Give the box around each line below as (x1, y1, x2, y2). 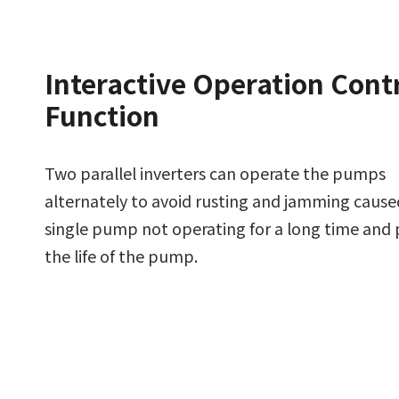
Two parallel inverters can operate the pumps (45, 160, 386, 184)
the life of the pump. (45, 243, 198, 267)
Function (45, 94, 159, 134)
